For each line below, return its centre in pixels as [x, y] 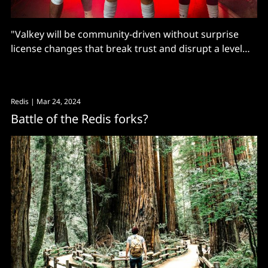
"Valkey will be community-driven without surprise [125, 34]
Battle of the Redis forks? [80, 118]
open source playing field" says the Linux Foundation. [131, 63]
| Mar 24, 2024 [55, 101]
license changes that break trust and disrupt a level [127, 48]
